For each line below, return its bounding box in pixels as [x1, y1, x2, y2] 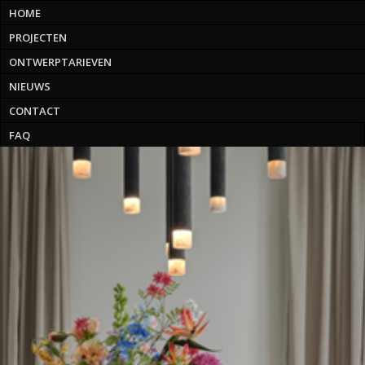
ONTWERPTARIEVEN [9, 55, 112, 69]
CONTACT [9, 103, 60, 118]
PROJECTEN [9, 30, 67, 45]
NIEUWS [9, 79, 51, 94]
